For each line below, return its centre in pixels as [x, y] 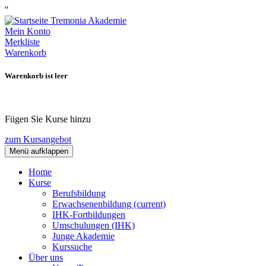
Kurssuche [72, 247]
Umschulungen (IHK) [94, 226]
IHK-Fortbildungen [89, 215]
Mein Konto [28, 31]
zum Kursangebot [38, 140]
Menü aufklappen [39, 151]
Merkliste [22, 42]
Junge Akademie [83, 236]
